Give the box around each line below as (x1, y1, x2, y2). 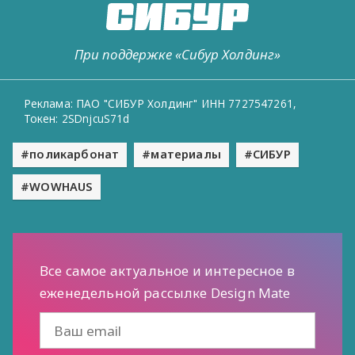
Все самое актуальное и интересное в (40, 261, 295, 281)
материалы (151, 147, 221, 162)
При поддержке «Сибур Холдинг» (74, 44, 281, 63)
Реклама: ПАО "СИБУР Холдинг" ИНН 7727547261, (23, 96, 297, 112)
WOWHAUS (29, 178, 93, 194)
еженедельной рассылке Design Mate (40, 284, 291, 303)
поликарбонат (29, 147, 120, 162)
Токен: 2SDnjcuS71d (23, 111, 130, 127)
